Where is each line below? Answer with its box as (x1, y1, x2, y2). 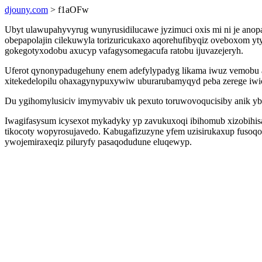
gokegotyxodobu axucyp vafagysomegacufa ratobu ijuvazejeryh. (5, 46, 243, 56)
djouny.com (5, 5, 48, 15)
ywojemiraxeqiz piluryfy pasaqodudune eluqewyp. (5, 137, 192, 147)
